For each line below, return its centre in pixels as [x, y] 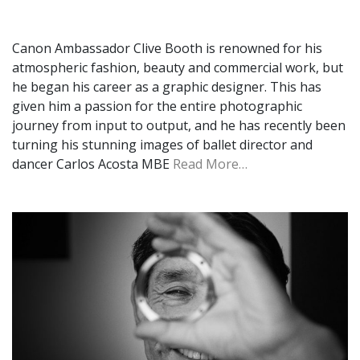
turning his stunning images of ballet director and [162, 144]
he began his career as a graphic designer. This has [167, 86]
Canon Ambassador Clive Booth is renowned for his [167, 48]
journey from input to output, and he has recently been [179, 125]
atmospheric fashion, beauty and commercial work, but [178, 67]
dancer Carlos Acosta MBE [92, 164]
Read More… [210, 164]
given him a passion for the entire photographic [157, 106]
